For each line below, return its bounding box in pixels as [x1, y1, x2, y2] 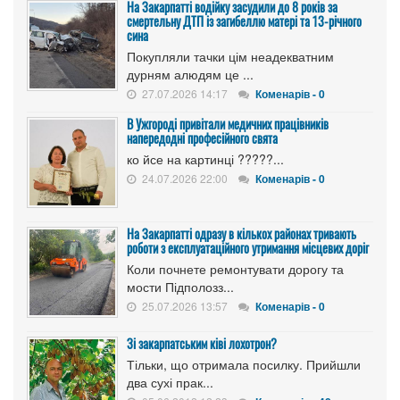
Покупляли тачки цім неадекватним [127, 46, 334, 65]
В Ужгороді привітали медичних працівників [127, 113, 329, 133]
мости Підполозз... [127, 277, 234, 296]
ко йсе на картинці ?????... [127, 149, 284, 168]
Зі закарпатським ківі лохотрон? [127, 333, 277, 353]
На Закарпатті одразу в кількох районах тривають [127, 223, 356, 243]
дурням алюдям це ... [127, 64, 254, 83]
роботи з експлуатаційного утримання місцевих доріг [127, 237, 369, 257]
